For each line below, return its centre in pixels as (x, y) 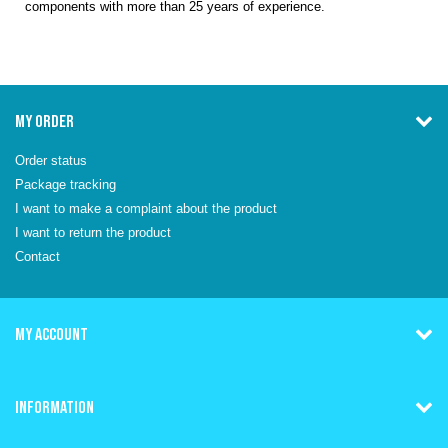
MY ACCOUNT (51, 334)
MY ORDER (44, 121)
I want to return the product (93, 232)
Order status (51, 160)
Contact (37, 256)
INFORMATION (54, 407)
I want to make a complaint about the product (146, 208)
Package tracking (65, 184)
